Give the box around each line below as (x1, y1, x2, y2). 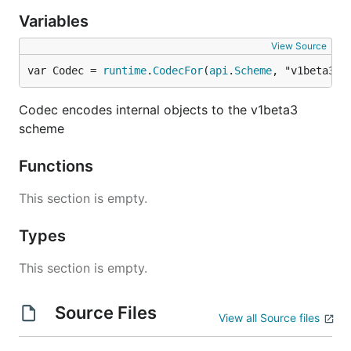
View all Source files (219, 311, 320, 324)
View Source (271, 40, 327, 52)
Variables (19, 12, 92, 31)
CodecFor (153, 64, 203, 77)
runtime (103, 64, 147, 77)
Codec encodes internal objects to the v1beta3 (19, 102, 298, 118)
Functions (19, 157, 97, 175)
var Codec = (27, 64, 103, 77)
